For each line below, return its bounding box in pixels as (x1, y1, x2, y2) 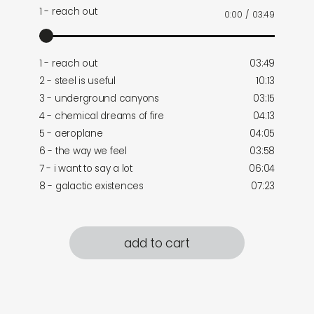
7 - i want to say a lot (39, 162, 132, 176)
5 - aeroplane (39, 127, 103, 141)
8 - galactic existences (39, 179, 144, 193)
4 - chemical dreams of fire (39, 109, 164, 123)
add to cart (124, 234, 190, 252)
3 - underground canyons (39, 92, 159, 106)
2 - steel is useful (39, 74, 116, 88)
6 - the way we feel (39, 144, 127, 158)
